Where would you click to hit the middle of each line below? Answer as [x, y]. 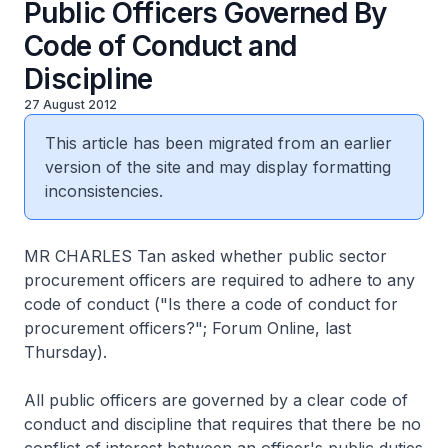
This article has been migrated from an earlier [218, 143]
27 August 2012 [70, 104]
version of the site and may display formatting [218, 167]
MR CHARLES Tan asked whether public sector [205, 256]
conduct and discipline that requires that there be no [222, 424]
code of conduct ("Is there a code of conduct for [211, 304]
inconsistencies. [104, 191]
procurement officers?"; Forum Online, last [187, 328]
